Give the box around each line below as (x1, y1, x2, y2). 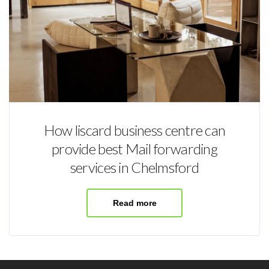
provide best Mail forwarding (52, 139, 217, 157)
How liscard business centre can (43, 121, 226, 139)
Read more (112, 198, 157, 208)
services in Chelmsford (70, 158, 199, 176)
